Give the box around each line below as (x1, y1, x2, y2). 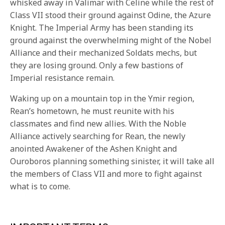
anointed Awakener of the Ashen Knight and (10, 143, 177, 155)
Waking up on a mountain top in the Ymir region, (10, 93, 195, 104)
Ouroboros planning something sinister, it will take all (10, 156, 215, 167)
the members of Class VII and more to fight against (10, 168, 202, 180)
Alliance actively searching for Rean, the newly (10, 131, 186, 142)
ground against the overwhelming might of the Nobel (10, 35, 212, 46)
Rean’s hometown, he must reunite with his (10, 105, 175, 117)
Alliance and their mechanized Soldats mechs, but (10, 47, 197, 59)
